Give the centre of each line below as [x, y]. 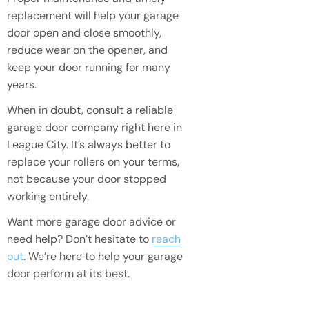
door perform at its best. [68, 273]
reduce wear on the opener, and [87, 50]
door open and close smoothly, [84, 32]
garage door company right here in [94, 127]
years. [22, 84]
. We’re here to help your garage [103, 256]
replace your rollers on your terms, [93, 161]
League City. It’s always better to [89, 144]
